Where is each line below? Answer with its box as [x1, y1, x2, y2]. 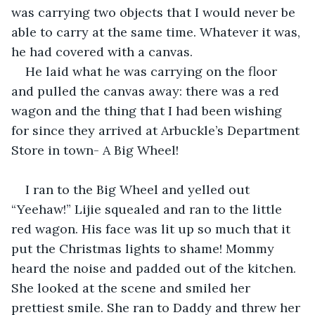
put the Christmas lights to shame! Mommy [11, 240, 278, 257]
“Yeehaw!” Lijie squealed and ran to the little [11, 200, 285, 217]
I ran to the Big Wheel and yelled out [25, 181, 253, 198]
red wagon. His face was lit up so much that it [11, 220, 294, 237]
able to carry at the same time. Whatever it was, [11, 23, 304, 40]
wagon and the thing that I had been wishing [11, 102, 285, 119]
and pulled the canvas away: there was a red [11, 82, 283, 99]
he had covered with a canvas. [11, 43, 193, 60]
